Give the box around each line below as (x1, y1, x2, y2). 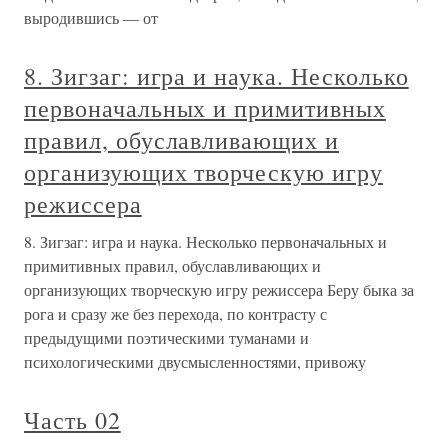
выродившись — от (24, 6, 158, 28)
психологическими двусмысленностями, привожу (24, 350, 366, 372)
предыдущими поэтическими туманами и (24, 326, 309, 348)
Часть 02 (24, 403, 121, 436)
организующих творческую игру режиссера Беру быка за (24, 278, 414, 300)
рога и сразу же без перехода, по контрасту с (24, 302, 327, 324)
